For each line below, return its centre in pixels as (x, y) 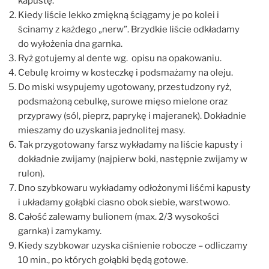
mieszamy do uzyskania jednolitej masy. (101, 131)
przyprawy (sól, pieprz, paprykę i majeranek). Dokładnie (132, 116)
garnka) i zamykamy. (60, 231)
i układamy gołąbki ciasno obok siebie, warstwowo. (124, 203)
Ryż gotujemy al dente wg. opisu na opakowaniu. (120, 59)
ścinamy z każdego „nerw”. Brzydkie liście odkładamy (129, 30)
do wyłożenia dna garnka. (70, 44)
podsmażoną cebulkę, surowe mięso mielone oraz (123, 102)
